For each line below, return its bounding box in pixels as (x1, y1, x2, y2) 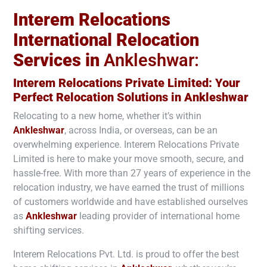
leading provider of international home (79, 210, 240, 222)
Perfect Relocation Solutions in (13, 89, 184, 104)
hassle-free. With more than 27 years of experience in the (13, 167, 250, 179)
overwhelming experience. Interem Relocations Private (13, 138, 239, 150)
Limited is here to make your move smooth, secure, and (13, 153, 244, 164)
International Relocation (13, 29, 199, 50)
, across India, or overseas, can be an (64, 124, 218, 136)
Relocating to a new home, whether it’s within (13, 110, 201, 122)
